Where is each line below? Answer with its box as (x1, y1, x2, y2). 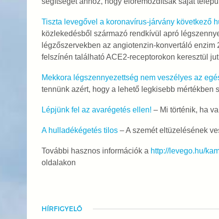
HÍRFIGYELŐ (41, 205, 82, 213)
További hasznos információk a (41, 147, 151, 155)
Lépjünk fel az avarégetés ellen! (41, 106, 152, 114)
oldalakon (41, 158, 76, 167)
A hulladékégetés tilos (41, 126, 118, 134)
